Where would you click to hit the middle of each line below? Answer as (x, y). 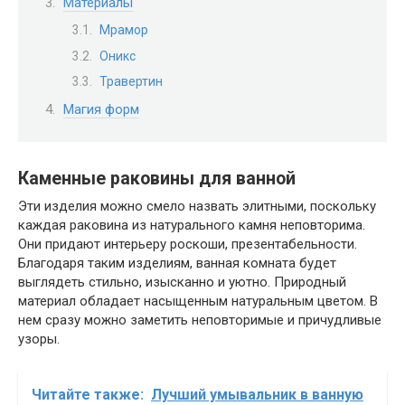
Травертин (131, 82)
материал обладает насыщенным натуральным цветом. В (198, 301)
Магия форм (101, 109)
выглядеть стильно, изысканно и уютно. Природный (182, 283)
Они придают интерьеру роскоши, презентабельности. (188, 245)
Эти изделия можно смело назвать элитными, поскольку (197, 207)
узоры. (39, 339)
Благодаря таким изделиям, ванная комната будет (177, 264)
